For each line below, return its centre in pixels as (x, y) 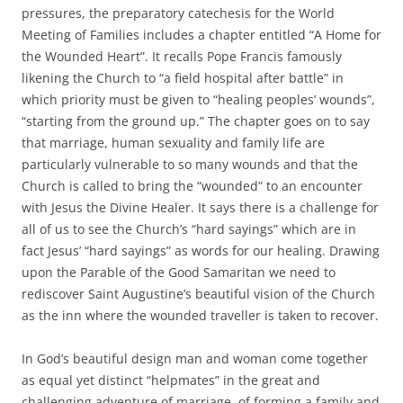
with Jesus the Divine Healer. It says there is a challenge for (200, 207)
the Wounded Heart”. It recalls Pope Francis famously (182, 56)
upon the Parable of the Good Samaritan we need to (179, 272)
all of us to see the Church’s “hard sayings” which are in (189, 228)
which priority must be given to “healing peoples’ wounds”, (198, 99)
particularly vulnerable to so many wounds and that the (190, 164)
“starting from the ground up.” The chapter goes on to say (196, 121)
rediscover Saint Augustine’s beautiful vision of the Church (198, 293)
